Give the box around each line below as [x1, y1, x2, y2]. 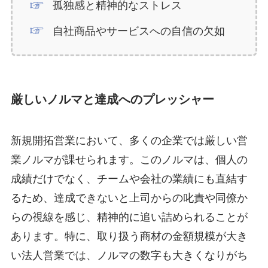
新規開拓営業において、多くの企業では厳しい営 [10, 135, 248, 147]
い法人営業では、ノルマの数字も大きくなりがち [10, 249, 248, 262]
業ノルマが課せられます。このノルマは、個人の [10, 154, 248, 166]
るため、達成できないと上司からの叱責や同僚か [10, 192, 248, 205]
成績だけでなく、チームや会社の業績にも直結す [10, 173, 248, 185]
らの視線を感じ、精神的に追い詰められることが [10, 211, 248, 224]
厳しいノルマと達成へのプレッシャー [10, 92, 214, 106]
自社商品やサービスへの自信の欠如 [53, 25, 226, 37]
